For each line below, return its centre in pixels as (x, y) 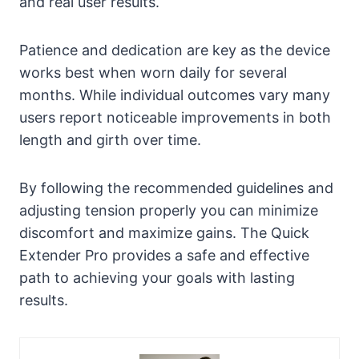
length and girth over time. (110, 139)
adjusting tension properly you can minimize (169, 210)
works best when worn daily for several (153, 72)
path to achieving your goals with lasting (157, 277)
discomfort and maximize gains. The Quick (164, 232)
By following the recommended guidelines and (176, 188)
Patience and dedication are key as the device (175, 50)
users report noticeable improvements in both (175, 117)
